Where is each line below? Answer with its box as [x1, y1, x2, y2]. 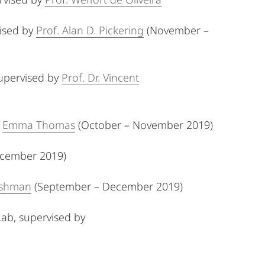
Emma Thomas [2, 118, 75, 132]
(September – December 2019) [31, 179, 183, 193]
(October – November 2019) [75, 118, 213, 132]
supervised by [19, 210, 88, 224]
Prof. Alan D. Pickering [36, 23, 144, 37]
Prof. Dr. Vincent [62, 70, 139, 85]
